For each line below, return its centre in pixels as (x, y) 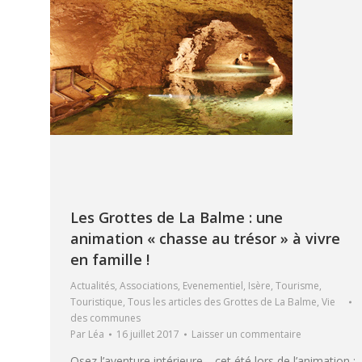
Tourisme (297, 286)
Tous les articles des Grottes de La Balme (222, 302)
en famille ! (110, 260)
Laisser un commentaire (246, 335)
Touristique (97, 302)
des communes (105, 318)
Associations (149, 286)
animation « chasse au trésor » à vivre (205, 239)
